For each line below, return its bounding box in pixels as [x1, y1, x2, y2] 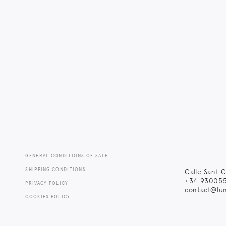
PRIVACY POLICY [25, 180, 69, 186]
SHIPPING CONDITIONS [25, 166, 86, 172]
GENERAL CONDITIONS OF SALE [25, 152, 108, 158]
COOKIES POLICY [25, 193, 71, 199]
